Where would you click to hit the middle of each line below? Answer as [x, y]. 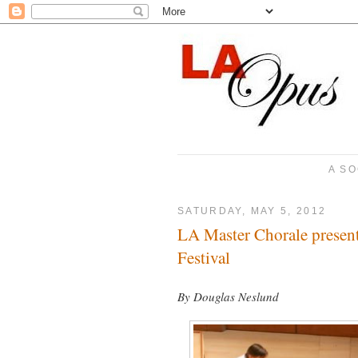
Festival [204, 258]
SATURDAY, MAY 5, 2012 [252, 210]
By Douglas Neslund [228, 297]
